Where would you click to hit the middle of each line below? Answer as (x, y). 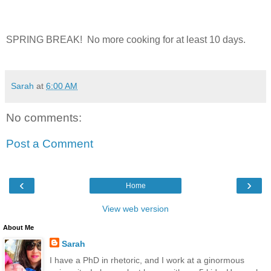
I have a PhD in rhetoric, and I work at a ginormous (147, 260)
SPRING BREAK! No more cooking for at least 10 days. (126, 39)
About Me (18, 227)
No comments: (44, 117)
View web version (135, 208)
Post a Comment (50, 144)
